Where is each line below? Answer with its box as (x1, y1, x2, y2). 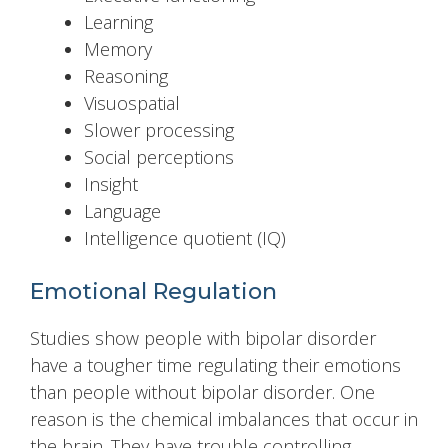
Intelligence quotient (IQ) (84, 226, 286, 251)
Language (84, 199, 161, 224)
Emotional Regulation (30, 278, 277, 306)
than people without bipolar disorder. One (30, 380, 375, 405)
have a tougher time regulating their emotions (30, 353, 401, 378)
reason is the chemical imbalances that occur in (30, 407, 418, 432)
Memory (84, 37, 152, 62)
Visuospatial (84, 91, 180, 116)
